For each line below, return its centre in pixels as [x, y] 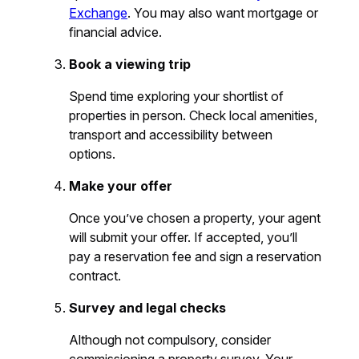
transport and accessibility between [171, 134]
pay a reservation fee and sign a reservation [196, 256]
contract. [95, 275]
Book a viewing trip [130, 64]
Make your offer [121, 186]
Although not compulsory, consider [170, 339]
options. [93, 153]
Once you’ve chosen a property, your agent [195, 218]
